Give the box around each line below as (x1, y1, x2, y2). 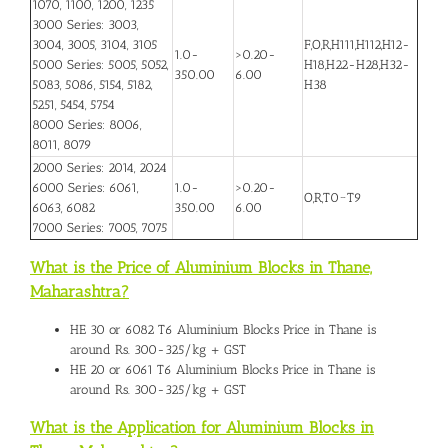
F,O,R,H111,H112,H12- (304, 37, 410, 52)
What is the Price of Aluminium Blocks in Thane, (30, 258, 372, 277)
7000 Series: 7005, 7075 (32, 220, 167, 235)
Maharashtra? (30, 282, 129, 301)
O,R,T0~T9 (304, 190, 362, 205)
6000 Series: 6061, (32, 180, 138, 195)
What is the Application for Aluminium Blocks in (30, 418, 374, 437)
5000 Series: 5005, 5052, (32, 57, 168, 72)
